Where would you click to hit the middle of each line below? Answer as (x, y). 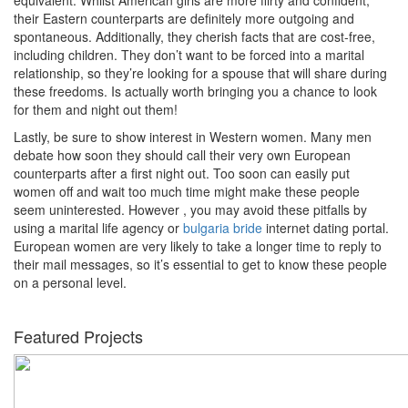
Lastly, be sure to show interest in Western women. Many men (193, 136)
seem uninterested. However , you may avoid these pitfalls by (190, 209)
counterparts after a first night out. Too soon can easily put (182, 173)
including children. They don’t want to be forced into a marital (189, 54)
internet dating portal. (326, 227)
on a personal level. (70, 282)
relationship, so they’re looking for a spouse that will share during (200, 72)
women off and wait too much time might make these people (187, 191)
